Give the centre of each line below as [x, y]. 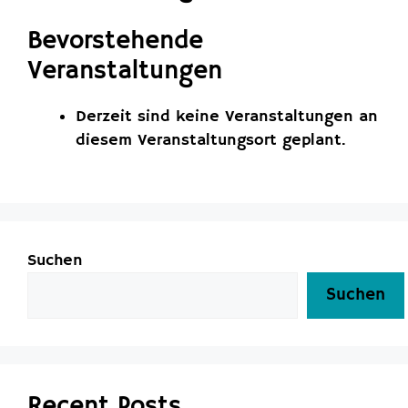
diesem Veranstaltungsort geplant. [210, 140]
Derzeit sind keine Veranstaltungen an [226, 116]
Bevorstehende [115, 41]
